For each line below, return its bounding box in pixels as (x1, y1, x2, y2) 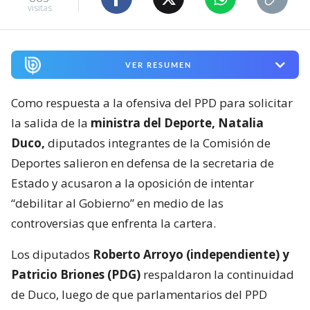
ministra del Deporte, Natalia (91, 115, 264, 131)
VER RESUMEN (125, 60, 192, 70)
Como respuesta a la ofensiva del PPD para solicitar (11, 95, 293, 111)
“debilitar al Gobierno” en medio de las (11, 195, 224, 212)
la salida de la (11, 115, 91, 131)
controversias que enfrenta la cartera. (11, 215, 216, 232)
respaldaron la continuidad (143, 266, 294, 283)
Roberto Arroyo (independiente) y (93, 246, 289, 263)
